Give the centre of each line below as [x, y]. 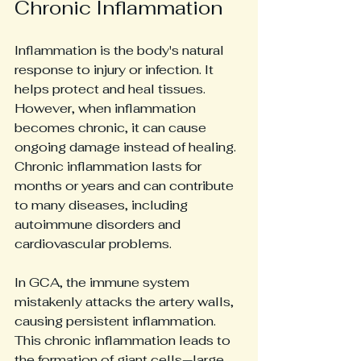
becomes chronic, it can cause [112, 128]
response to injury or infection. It [116, 70]
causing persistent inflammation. [117, 321]
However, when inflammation [107, 108]
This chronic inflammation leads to [124, 340]
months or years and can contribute [126, 186]
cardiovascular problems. [93, 244]
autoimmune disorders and [99, 224]
